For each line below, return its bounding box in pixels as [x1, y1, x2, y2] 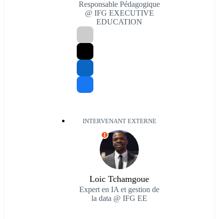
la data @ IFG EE [91, 194, 147, 203]
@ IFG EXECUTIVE [85, 9, 154, 18]
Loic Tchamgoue [89, 174, 149, 184]
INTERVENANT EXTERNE [82, 118, 156, 125]
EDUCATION [96, 18, 142, 26]
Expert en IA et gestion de [79, 185, 159, 194]
